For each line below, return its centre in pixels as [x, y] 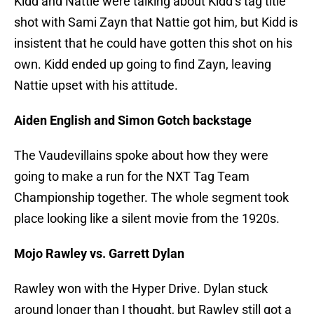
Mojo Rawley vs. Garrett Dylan [99, 254]
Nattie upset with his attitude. [96, 86]
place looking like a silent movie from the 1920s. [147, 219]
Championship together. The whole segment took [151, 198]
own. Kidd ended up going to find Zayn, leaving [143, 64]
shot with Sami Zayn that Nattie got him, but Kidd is [156, 22]
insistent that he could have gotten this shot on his [153, 43]
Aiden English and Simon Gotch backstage [133, 121]
